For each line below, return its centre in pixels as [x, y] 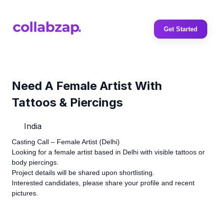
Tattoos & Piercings [67, 102]
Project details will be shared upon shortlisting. [83, 172]
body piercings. [35, 162]
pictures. [25, 193]
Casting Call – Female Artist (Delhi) [66, 142]
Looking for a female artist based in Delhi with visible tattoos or [108, 152]
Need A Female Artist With [87, 86]
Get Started [181, 29]
